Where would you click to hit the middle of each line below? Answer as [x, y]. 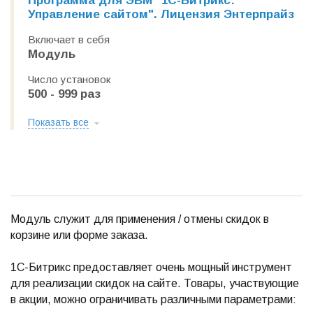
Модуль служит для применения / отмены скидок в [140, 219]
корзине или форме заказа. [79, 235]
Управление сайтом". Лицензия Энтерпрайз [161, 14]
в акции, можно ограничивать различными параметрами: [153, 299]
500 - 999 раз [64, 94]
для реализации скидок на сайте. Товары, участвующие [155, 283]
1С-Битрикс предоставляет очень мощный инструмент [151, 267]
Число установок [69, 79]
